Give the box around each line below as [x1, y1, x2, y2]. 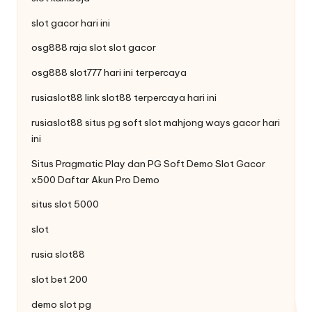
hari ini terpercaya [102, 66, 187, 79]
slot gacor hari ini [31, 16, 110, 29]
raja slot [70, 41, 107, 54]
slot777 [70, 66, 102, 79]
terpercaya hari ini [132, 91, 217, 104]
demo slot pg [31, 297, 91, 311]
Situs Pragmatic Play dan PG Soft [31, 157, 187, 170]
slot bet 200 [31, 272, 88, 286]
